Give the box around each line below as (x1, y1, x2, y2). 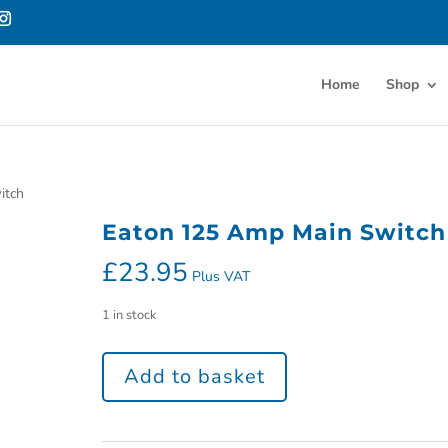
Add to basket (123, 363, 265, 390)
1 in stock (101, 306, 156, 324)
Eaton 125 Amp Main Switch (101, 219, 446, 246)
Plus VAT (191, 267, 250, 286)
